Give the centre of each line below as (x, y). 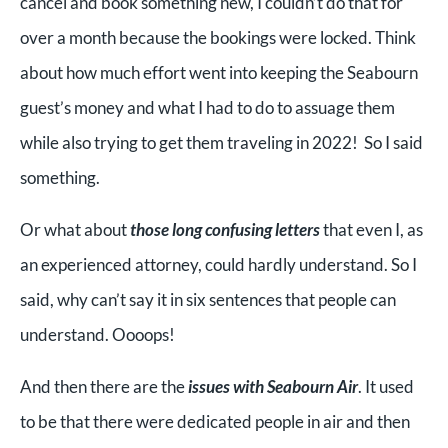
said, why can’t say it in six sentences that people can (208, 299)
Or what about (73, 229)
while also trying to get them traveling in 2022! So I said (221, 142)
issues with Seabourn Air (273, 386)
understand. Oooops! (97, 334)
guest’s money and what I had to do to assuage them (207, 107)
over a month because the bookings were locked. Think (218, 37)
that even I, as (371, 229)
